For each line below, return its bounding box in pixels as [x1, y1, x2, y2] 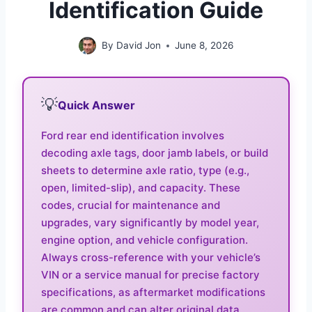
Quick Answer [58, 98, 135, 112]
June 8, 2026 [174, 40, 233, 51]
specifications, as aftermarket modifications [41, 286, 265, 299]
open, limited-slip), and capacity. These [41, 181, 240, 194]
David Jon [116, 40, 161, 51]
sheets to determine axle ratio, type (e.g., [41, 164, 249, 177]
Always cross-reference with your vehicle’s [41, 251, 260, 264]
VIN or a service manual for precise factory [41, 268, 260, 281]
